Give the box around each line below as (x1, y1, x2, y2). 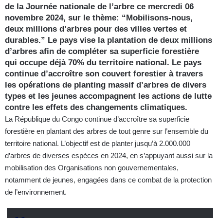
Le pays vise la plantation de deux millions (45, 35, 212, 45)
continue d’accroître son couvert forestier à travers (5, 69, 203, 78)
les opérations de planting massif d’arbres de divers (5, 80, 206, 90)
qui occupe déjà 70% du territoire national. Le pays (5, 57, 201, 67)
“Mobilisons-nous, (122, 13, 193, 22)
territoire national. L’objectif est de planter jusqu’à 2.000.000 (5, 139, 190, 147)
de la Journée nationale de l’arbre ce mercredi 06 (5, 1, 194, 11)
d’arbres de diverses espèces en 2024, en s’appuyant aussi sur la (5, 151, 213, 160)
